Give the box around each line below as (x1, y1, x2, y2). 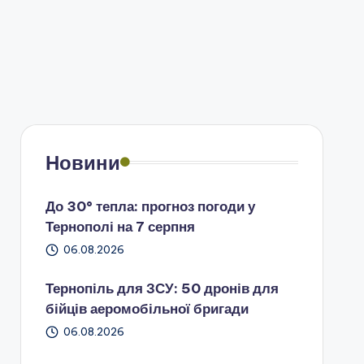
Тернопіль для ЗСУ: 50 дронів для (45, 279, 279, 297)
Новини (45, 149, 120, 175)
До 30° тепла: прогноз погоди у (45, 197, 255, 215)
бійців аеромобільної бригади (45, 299, 249, 318)
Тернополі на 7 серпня (45, 217, 195, 236)
